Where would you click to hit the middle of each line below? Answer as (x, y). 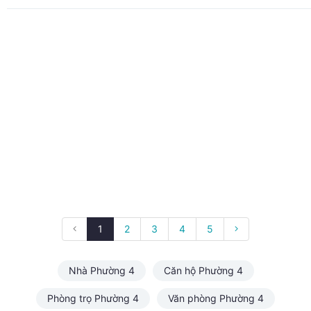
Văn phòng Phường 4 (216, 299)
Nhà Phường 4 (101, 271)
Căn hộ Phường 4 (203, 271)
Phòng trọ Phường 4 (93, 299)
